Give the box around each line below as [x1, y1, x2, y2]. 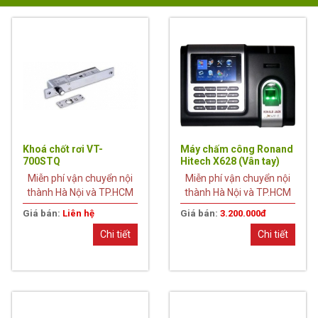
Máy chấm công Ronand [180, 143, 293, 155]
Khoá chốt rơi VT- [23, 143, 104, 155]
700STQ [23, 155, 61, 167]
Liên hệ [62, 207, 95, 219]
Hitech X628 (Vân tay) [180, 155, 280, 167]
